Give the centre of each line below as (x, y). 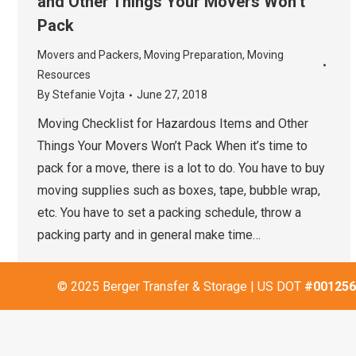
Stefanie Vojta (89, 95)
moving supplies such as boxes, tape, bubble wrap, (179, 190)
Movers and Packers (88, 55)
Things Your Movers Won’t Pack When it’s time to (172, 146)
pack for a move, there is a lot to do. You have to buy (181, 168)
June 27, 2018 (172, 95)
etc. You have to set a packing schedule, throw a (169, 213)
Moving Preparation (193, 55)
